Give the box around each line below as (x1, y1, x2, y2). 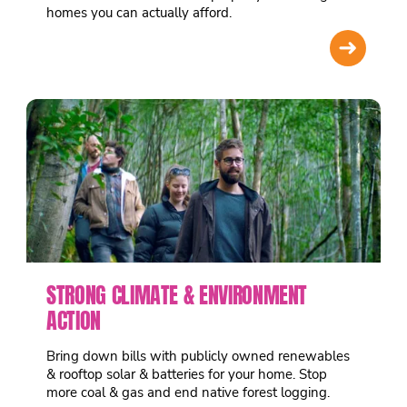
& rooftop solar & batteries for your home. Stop (46, 364, 328, 383)
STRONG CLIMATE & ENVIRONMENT (46, 278, 308, 312)
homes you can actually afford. (46, 4, 233, 23)
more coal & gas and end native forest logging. (46, 382, 331, 402)
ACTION (46, 303, 101, 337)
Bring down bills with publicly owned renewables (46, 346, 351, 365)
